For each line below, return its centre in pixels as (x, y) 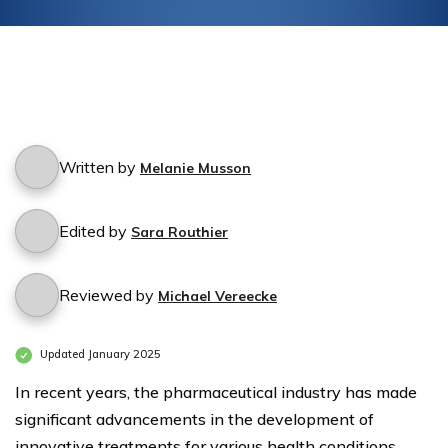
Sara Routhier (179, 232)
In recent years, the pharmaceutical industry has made (216, 392)
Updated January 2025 (99, 354)
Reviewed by (108, 295)
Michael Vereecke (217, 296)
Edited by (95, 231)
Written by (99, 167)
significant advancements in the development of (194, 419)
